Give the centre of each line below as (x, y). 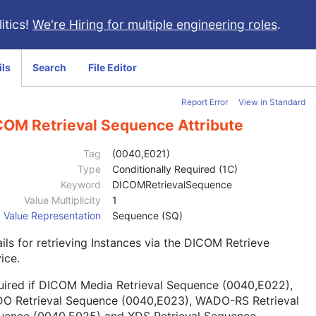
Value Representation (52, 216)
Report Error (205, 102)
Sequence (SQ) (147, 216)
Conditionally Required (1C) (175, 169)
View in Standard (272, 102)
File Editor (113, 67)
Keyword (81, 185)
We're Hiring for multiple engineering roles (155, 24)
